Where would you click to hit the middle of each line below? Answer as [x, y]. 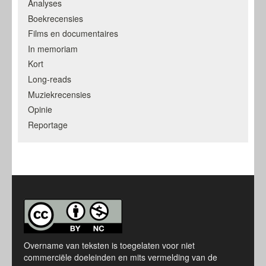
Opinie [40, 110]
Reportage [47, 124]
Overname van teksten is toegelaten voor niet [109, 246]
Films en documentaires [73, 34]
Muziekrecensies [59, 94]
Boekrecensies [55, 18]
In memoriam [53, 48]
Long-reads [49, 79]
